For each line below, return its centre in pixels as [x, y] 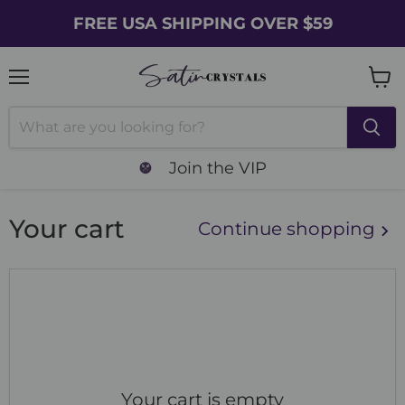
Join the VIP [218, 167]
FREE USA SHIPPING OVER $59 [202, 23]
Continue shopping [289, 228]
